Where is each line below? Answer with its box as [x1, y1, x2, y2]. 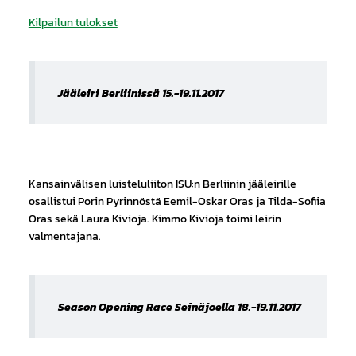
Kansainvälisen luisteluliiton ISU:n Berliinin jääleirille [28, 175, 296, 192]
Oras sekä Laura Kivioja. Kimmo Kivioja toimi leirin [28, 210, 281, 226]
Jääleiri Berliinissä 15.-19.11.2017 [57, 84, 224, 101]
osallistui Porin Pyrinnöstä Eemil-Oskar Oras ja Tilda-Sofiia [28, 192, 326, 209]
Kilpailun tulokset [28, 14, 118, 30]
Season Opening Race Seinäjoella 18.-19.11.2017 [57, 298, 301, 315]
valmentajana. [28, 227, 101, 244]
